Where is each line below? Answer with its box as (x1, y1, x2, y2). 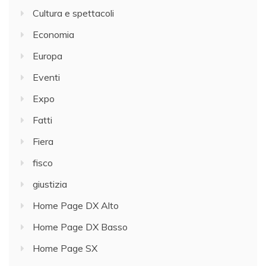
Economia (33, 28, 74, 40)
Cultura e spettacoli (33, 7, 114, 19)
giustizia (33, 178, 67, 190)
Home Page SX (33, 242, 97, 254)
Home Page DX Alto (33, 199, 119, 211)
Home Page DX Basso (33, 220, 128, 233)
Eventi (33, 71, 60, 83)
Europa (33, 49, 62, 62)
